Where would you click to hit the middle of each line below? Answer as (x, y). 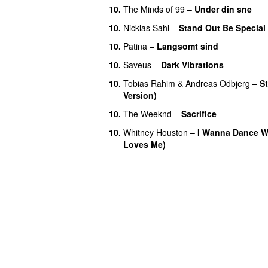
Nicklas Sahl (146, 27)
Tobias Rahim (149, 83)
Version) (140, 95)
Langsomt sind (188, 46)
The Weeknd (147, 113)
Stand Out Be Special (222, 27)
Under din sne (223, 9)
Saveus (137, 64)
